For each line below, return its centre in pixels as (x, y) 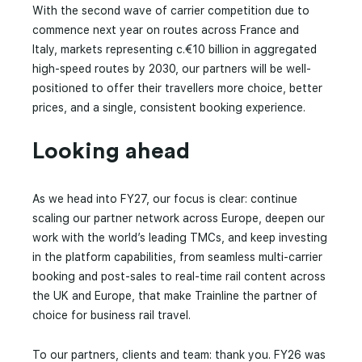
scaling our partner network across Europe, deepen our (179, 218)
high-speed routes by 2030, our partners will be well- (172, 69)
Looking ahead (111, 151)
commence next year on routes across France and (166, 30)
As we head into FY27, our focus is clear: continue (165, 199)
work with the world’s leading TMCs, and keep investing (180, 238)
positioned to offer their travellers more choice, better (177, 88)
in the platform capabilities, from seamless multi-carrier (177, 257)
